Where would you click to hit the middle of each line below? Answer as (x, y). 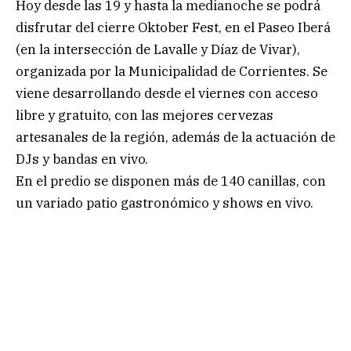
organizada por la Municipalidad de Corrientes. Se (172, 71)
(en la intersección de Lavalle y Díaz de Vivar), (158, 49)
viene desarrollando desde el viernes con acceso (167, 93)
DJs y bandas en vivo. (82, 159)
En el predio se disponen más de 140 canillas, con (171, 181)
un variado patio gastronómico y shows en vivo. (165, 203)
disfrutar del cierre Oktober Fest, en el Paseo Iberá (173, 27)
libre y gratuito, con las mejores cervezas (145, 115)
